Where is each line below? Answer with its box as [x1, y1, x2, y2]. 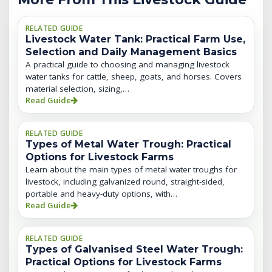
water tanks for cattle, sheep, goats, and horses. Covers [25, 71, 242, 82]
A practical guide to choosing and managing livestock [25, 59, 229, 70]
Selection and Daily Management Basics [25, 46, 237, 58]
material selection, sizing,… [25, 83, 129, 94]
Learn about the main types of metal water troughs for [25, 164, 237, 175]
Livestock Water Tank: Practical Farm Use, [25, 33, 245, 45]
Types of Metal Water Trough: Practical [25, 138, 231, 150]
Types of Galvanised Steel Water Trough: [25, 243, 243, 255]
